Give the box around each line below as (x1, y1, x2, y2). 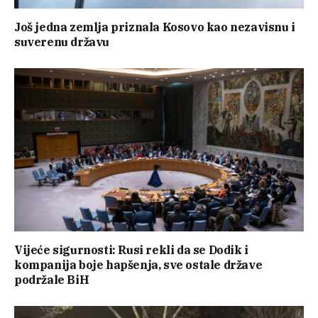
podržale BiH (14, 272, 89, 287)
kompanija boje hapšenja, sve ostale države (14, 257, 263, 272)
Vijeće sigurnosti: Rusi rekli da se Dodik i (14, 242, 248, 257)
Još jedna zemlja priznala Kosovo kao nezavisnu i (14, 20, 295, 35)
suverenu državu (14, 35, 109, 50)
